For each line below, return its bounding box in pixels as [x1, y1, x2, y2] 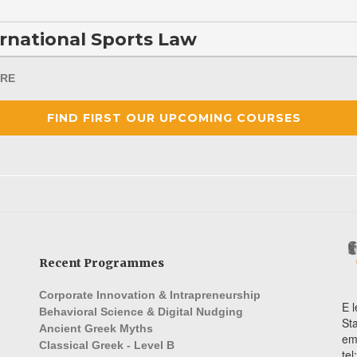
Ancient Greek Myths [39, 322, 153, 335]
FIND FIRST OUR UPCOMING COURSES [46, 111, 301, 126]
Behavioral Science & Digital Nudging [39, 305, 243, 319]
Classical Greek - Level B [39, 339, 175, 352]
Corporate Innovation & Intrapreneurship [39, 288, 261, 302]
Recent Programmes [39, 256, 164, 271]
